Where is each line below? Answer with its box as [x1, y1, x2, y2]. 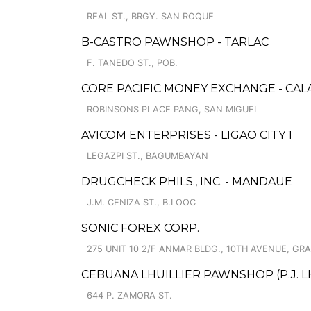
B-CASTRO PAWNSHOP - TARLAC [81, 35, 269, 49]
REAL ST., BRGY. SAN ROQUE [87, 11, 214, 22]
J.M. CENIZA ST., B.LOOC [87, 197, 196, 208]
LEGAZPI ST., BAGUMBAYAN [87, 151, 208, 161]
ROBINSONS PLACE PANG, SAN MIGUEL [87, 104, 259, 115]
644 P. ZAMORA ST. [87, 290, 172, 301]
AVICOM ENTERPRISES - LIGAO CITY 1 [81, 128, 292, 142]
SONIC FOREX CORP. [81, 221, 199, 235]
